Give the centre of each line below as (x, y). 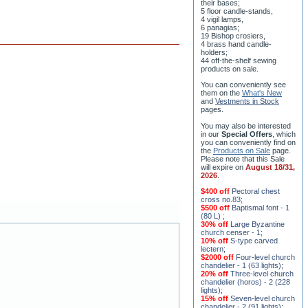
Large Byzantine (257, 226)
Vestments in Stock (247, 103)
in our (211, 136)
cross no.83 (221, 201)
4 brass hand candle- (236, 46)
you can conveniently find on (248, 144)
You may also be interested (246, 128)
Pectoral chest (256, 193)
